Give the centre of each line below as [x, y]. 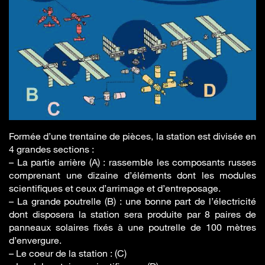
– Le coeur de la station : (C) [68, 253]
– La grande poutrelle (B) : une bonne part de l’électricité [132, 201]
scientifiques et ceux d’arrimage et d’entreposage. [115, 188]
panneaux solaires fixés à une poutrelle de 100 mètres [132, 227]
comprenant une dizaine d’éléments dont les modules [132, 175]
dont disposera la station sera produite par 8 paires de [132, 214]
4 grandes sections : [51, 149]
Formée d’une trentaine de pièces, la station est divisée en [132, 136]
